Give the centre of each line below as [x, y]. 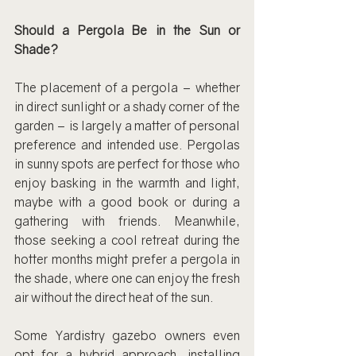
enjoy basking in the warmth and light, [127, 183]
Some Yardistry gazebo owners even [127, 335]
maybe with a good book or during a [127, 202]
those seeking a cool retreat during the [127, 240]
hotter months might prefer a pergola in [127, 259]
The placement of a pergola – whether [127, 87]
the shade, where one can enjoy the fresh [127, 278]
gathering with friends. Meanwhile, [127, 221]
